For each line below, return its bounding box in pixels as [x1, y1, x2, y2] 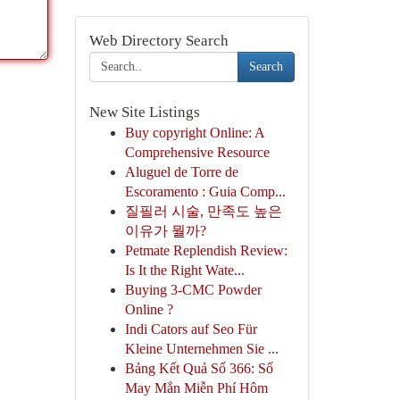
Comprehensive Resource [124, 145, 270, 160]
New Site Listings [88, 104, 200, 121]
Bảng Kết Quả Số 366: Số [124, 361, 273, 376]
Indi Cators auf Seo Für [124, 321, 257, 337]
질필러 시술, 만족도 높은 [124, 204, 282, 219]
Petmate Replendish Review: [124, 243, 287, 258]
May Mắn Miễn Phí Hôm [124, 380, 268, 396]
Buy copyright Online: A [124, 125, 264, 140]
